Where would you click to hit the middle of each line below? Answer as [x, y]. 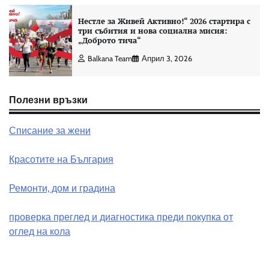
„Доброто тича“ [109, 40]
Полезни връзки [48, 99]
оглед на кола [40, 231]
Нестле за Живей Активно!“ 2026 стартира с [164, 21]
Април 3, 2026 [167, 58]
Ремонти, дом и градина [62, 188]
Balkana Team [110, 58]
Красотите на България [61, 159]
